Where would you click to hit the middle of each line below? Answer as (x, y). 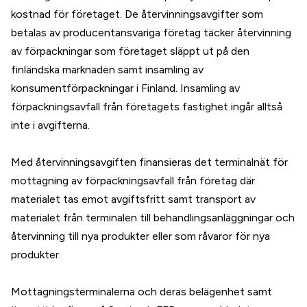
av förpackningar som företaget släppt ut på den (130, 51)
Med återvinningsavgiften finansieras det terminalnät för (149, 162)
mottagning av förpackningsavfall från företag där (133, 181)
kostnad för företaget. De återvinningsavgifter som (137, 14)
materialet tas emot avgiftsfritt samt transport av (133, 199)
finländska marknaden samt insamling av (107, 70)
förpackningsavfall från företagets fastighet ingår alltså (147, 107)
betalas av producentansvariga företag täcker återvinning (151, 33)
